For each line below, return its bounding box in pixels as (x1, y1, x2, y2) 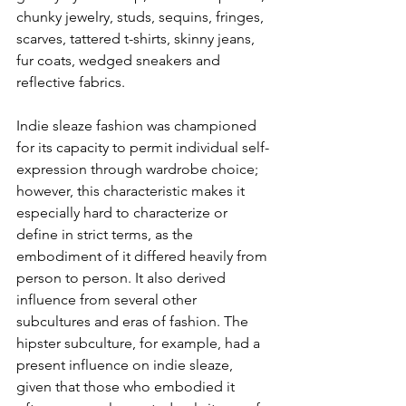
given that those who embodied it (16, 378, 238, 396)
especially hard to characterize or (16, 204, 231, 222)
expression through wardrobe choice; (16, 160, 262, 179)
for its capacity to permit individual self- (16, 139, 269, 157)
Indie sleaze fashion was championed (16, 117, 260, 135)
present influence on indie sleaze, (16, 356, 237, 374)
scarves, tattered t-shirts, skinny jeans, (16, 30, 258, 48)
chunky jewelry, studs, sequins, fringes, (16, 8, 267, 26)
